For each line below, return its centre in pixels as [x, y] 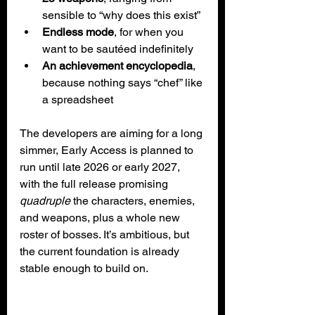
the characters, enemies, [134, 200]
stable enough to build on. [84, 268]
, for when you [150, 32]
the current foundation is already [101, 251]
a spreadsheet [78, 99]
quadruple [45, 200]
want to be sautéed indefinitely [118, 49]
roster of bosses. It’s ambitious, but [106, 234]
